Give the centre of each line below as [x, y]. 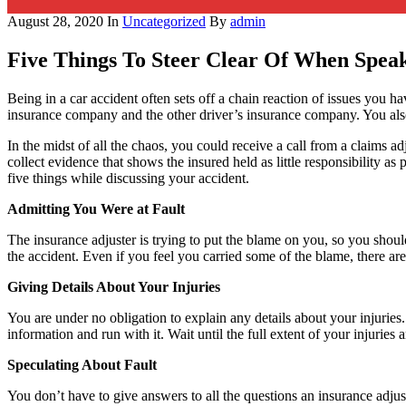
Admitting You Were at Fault [96, 209]
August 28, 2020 [55, 22]
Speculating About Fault [82, 365]
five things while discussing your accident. [128, 179]
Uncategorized [164, 22]
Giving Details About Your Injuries [114, 287]
